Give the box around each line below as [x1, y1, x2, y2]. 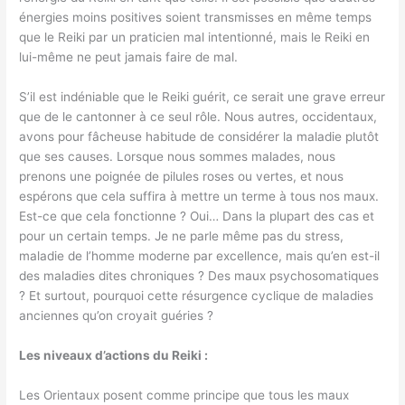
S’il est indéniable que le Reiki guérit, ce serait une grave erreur [19, 89, 386, 104]
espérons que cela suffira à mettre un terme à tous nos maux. [19, 188, 380, 203]
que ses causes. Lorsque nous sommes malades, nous [19, 148, 336, 164]
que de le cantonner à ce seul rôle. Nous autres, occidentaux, [19, 108, 378, 124]
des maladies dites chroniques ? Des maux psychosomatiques [19, 268, 380, 283]
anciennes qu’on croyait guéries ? [19, 307, 214, 323]
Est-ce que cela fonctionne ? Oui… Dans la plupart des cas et [19, 208, 375, 223]
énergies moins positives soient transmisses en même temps [19, 10, 372, 25]
